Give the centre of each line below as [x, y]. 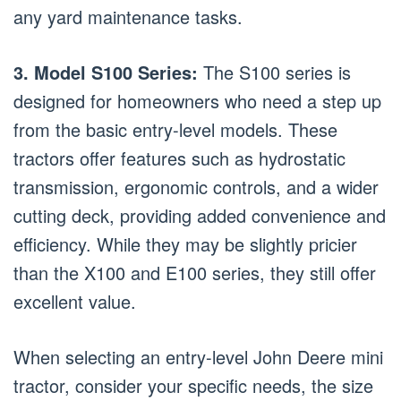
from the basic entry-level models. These [175, 129]
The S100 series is [274, 72]
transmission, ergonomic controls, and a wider [196, 186]
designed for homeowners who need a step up [197, 100]
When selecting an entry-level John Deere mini [198, 356]
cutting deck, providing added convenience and [200, 215]
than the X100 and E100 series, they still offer [195, 272]
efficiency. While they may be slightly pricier [185, 243]
